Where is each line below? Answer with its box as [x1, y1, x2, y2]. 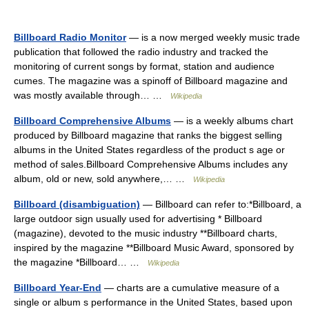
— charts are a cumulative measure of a [101, 282, 279, 293]
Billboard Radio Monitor [14, 32, 126, 43]
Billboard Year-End [14, 282, 101, 293]
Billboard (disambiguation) [14, 199, 140, 210]
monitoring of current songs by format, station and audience [14, 61, 275, 72]
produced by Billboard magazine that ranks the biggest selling [14, 130, 282, 141]
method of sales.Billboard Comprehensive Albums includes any [14, 159, 288, 170]
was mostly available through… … [14, 90, 170, 101]
